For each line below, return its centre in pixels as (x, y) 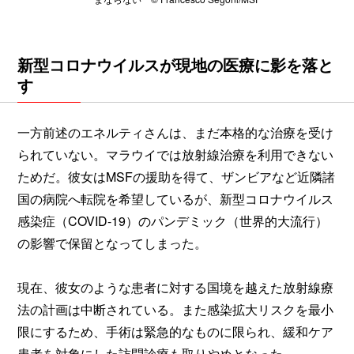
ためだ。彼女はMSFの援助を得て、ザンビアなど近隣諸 (176, 177)
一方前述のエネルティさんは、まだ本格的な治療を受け (175, 133)
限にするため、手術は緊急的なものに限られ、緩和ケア (175, 332)
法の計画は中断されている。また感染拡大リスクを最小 (175, 310)
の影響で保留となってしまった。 (112, 243)
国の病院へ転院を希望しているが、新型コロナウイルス (175, 199)
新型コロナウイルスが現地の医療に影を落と (175, 65)
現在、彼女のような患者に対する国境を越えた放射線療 (175, 288)
